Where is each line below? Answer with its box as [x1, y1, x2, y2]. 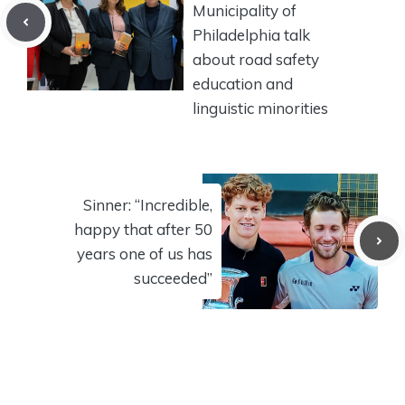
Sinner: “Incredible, [83, 194, 212, 214]
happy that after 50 [74, 219, 212, 239]
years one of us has [77, 243, 212, 263]
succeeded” [134, 268, 212, 287]
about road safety [193, 49, 319, 69]
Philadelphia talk [193, 24, 310, 44]
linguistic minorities [193, 98, 328, 118]
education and [193, 73, 293, 93]
